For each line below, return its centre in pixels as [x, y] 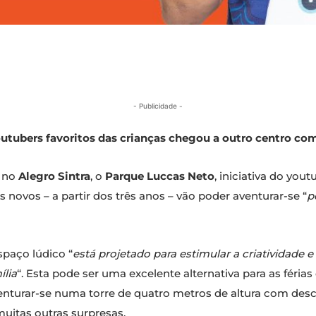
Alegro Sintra [54, 176]
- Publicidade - [158, 106]
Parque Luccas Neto [160, 176]
